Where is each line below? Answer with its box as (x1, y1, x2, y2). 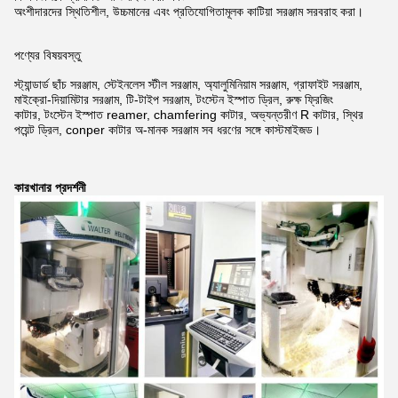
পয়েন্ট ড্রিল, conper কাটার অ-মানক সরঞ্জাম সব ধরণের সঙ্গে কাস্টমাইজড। (14, 122, 321, 137)
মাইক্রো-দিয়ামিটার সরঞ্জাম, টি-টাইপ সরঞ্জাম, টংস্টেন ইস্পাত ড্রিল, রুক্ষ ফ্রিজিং (14, 92, 333, 107)
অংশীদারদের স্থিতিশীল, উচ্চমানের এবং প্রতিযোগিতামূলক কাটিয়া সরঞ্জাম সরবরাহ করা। (14, 4, 363, 19)
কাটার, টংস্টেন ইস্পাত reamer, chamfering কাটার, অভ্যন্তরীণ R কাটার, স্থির (14, 107, 363, 122)
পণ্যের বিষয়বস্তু (14, 47, 81, 62)
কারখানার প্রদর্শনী (14, 179, 86, 195)
